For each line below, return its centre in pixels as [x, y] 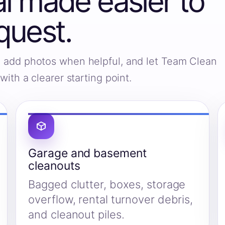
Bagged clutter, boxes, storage [107, 185]
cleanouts [54, 166]
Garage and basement [87, 153]
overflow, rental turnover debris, [111, 200]
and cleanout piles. [76, 215]
